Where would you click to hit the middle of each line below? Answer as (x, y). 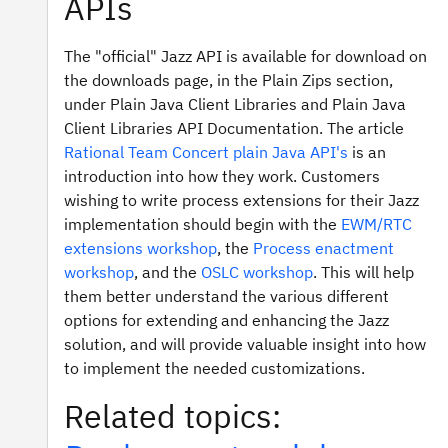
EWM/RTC (376, 224)
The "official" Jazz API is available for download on (245, 56)
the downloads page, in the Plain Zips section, (228, 80)
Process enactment (323, 248)
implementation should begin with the (202, 224)
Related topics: (172, 416)
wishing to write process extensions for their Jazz (241, 200)
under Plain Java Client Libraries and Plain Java (235, 104)
